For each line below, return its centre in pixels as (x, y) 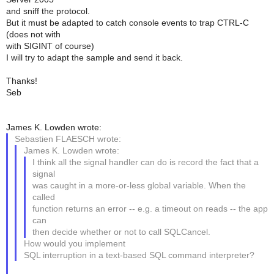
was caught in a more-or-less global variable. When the (139, 185)
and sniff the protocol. (48, 11)
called (43, 197)
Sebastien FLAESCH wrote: (68, 139)
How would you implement (74, 243)
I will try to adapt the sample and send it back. (94, 57)
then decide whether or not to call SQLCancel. (121, 232)
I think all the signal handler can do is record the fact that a (145, 162)
